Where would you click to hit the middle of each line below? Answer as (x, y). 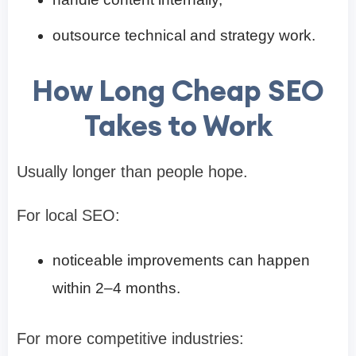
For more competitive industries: (130, 338)
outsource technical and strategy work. (184, 35)
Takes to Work (178, 125)
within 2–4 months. (116, 288)
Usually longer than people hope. (132, 171)
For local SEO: (68, 215)
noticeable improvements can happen (181, 260)
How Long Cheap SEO (178, 90)
